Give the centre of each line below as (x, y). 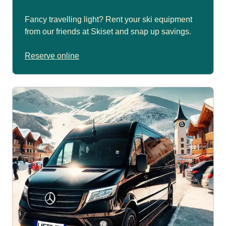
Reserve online (52, 56)
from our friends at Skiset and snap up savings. (108, 32)
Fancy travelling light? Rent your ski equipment (108, 20)
